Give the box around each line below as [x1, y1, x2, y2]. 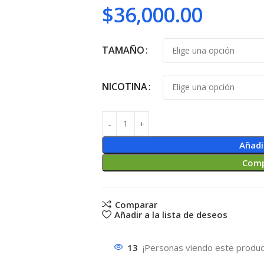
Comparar [114, 198, 157, 210]
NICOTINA [102, 80, 147, 93]
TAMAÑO [102, 43, 144, 57]
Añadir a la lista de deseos [114, 209, 227, 221]
